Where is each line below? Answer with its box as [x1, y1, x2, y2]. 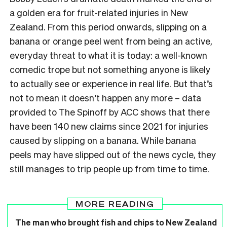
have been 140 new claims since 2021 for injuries [10, 120, 208, 132]
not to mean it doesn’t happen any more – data [10, 91, 201, 103]
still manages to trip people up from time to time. [10, 162, 209, 174]
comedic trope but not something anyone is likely [10, 63, 210, 75]
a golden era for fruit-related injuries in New [10, 6, 188, 18]
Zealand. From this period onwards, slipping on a [10, 20, 207, 32]
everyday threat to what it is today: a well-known [10, 49, 207, 61]
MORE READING [75, 199, 155, 208]
